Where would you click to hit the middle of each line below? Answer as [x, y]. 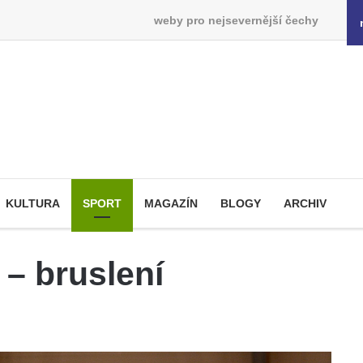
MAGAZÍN [171, 203]
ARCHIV [305, 203]
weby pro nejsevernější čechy [236, 20]
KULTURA [33, 203]
